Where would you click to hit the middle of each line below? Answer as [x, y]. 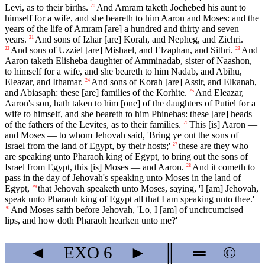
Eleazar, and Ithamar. [44, 82]
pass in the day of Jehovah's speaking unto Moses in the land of [123, 178]
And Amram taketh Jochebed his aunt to [171, 8]
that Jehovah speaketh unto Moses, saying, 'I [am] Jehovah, [148, 189]
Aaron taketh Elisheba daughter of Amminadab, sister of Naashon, [128, 61]
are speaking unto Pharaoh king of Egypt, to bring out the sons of [126, 157]
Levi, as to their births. [46, 8]
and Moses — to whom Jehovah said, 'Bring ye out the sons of [122, 135]
